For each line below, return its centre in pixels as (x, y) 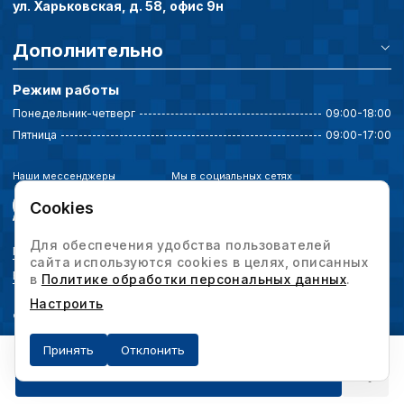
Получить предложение (179, 372)
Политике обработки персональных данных (194, 279)
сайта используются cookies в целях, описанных (199, 262)
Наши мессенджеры (64, 176)
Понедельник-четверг (74, 114)
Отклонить (153, 350)
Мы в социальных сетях (232, 176)
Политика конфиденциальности (97, 252)
